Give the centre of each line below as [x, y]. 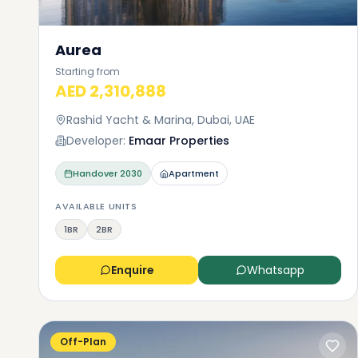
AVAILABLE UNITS [96, 206]
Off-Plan [83, 342]
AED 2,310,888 [111, 91]
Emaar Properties [179, 141]
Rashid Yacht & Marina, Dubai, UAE [161, 120]
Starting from [88, 72]
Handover [95, 173]
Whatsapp [275, 270]
